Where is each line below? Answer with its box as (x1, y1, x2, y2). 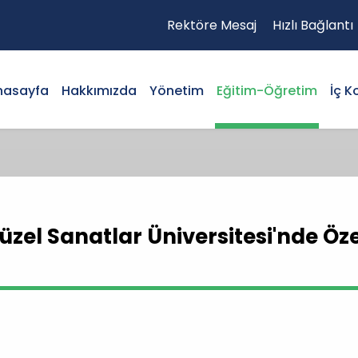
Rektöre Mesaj (167, 16, 257, 34)
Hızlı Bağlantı (272, 16, 353, 34)
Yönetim (149, 82, 204, 100)
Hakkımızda (62, 82, 137, 100)
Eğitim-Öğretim (217, 82, 317, 100)
